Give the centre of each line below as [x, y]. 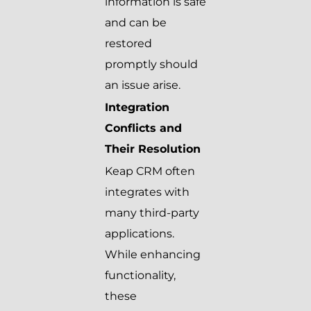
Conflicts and [143, 128]
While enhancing [153, 255]
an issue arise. [143, 85]
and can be [136, 23]
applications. [140, 234]
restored [128, 44]
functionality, [140, 276]
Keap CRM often [150, 171]
